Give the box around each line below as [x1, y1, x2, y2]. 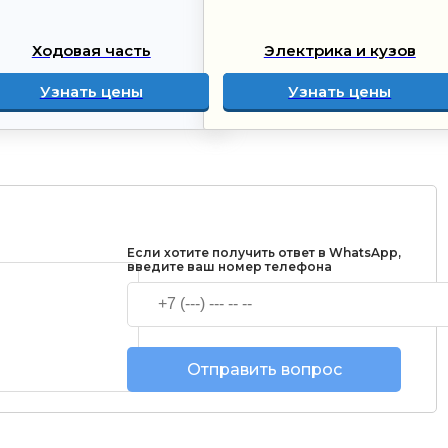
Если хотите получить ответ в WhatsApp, [127, 244, 401, 260]
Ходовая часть [31, 41, 151, 61]
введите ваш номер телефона [127, 258, 332, 274]
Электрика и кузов [263, 41, 416, 61]
